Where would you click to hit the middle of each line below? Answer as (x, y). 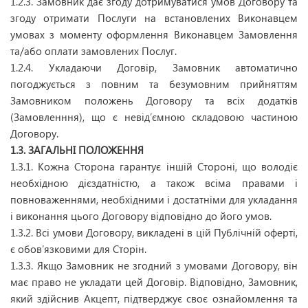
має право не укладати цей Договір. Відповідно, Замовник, (154, 282)
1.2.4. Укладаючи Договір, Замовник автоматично (154, 67)
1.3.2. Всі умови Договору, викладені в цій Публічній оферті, (154, 232)
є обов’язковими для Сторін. (78, 249)
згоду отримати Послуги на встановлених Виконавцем (154, 18)
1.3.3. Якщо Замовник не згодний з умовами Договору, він (154, 265)
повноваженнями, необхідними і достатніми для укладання (154, 199)
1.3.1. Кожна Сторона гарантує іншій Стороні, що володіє (154, 166)
